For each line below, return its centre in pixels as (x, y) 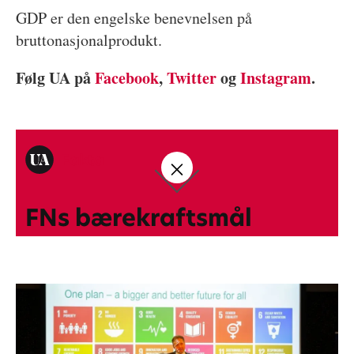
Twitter (191, 77)
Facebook (126, 77)
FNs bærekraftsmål (138, 218)
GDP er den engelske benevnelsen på (134, 17)
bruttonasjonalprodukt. (88, 40)
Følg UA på (55, 77)
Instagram (275, 77)
